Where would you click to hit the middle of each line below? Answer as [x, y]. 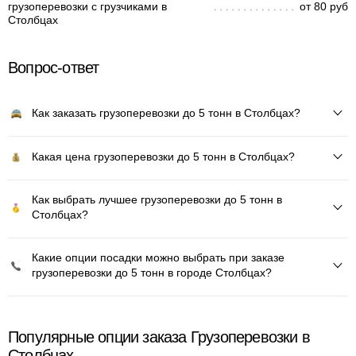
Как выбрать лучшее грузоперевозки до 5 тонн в [157, 199]
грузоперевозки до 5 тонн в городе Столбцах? [152, 273]
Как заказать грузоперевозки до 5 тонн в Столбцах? [166, 112]
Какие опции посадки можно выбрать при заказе [158, 257]
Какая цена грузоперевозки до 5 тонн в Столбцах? [163, 156]
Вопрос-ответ [54, 68]
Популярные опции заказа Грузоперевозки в [159, 337]
